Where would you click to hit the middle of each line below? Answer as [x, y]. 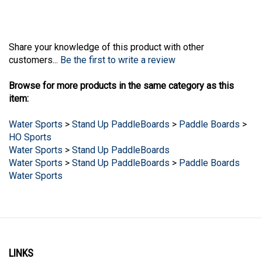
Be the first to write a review [118, 50]
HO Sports [30, 127]
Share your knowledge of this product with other [106, 37]
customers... [35, 50]
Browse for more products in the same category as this [121, 75]
